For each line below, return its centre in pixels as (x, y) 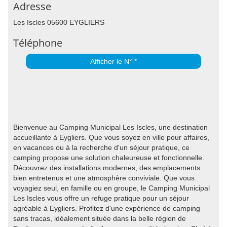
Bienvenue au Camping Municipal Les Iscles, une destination (110, 127)
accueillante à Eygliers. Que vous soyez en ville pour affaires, (111, 137)
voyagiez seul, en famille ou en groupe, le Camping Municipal (111, 188)
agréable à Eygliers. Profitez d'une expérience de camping (107, 208)
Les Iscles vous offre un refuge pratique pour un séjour (101, 198)
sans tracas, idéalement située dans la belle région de (100, 218)
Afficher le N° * (113, 61)
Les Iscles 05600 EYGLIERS (59, 22)
